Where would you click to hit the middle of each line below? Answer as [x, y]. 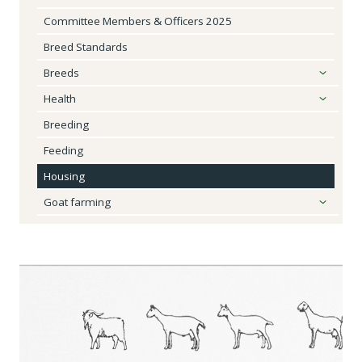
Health [60, 99]
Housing [64, 176]
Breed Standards [86, 47]
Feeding [63, 150]
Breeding [66, 124]
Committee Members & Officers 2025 [138, 21]
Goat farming [77, 202]
